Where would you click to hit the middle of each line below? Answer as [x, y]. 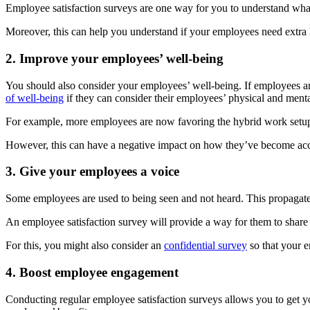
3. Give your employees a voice [92, 172]
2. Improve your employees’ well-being [115, 58]
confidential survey [206, 246]
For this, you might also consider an [85, 246]
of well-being [35, 98]
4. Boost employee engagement [92, 272]
